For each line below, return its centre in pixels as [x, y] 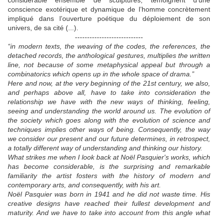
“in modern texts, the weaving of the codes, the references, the [109, 46]
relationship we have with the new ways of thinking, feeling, [109, 102]
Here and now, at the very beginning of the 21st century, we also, [109, 83]
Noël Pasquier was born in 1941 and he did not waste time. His [109, 194]
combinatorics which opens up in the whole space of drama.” [101, 74]
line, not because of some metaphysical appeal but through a [109, 65]
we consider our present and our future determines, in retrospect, [109, 139]
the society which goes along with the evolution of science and [109, 120]
